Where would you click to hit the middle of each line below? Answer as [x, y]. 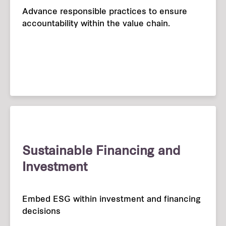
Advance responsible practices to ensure [105, 12]
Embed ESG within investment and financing [111, 200]
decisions [41, 212]
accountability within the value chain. [96, 24]
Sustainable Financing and [101, 152]
